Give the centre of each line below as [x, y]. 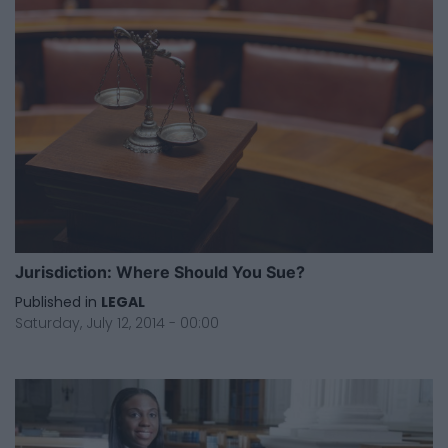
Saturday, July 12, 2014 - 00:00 [117, 322]
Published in [56, 301]
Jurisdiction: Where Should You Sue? [160, 271]
